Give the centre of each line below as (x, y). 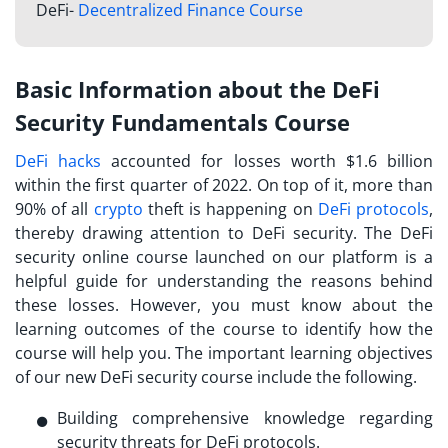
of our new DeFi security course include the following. (216, 376)
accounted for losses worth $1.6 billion (267, 160)
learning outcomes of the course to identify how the (224, 328)
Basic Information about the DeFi (197, 88)
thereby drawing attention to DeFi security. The (207, 232)
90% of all (54, 208)
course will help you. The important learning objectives (224, 352)
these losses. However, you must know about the (224, 304)
